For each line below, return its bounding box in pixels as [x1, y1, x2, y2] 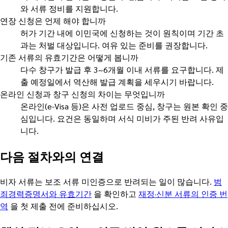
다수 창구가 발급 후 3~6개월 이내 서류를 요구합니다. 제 [20, 64, 224, 75]
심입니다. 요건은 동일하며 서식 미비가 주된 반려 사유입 [20, 113, 224, 124]
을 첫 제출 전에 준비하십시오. [8, 201, 118, 212]
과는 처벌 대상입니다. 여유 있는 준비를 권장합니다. [20, 40, 208, 51]
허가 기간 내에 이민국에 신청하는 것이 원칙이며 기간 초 [20, 27, 224, 39]
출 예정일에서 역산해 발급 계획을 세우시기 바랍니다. [20, 76, 214, 88]
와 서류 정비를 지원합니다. [20, 3, 118, 14]
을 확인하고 [92, 188, 138, 199]
